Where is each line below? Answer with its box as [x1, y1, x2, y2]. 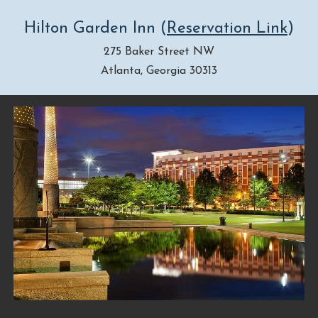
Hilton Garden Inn [24, 21, 155, 37]
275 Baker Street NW [104, 46, 214, 57]
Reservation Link [167, 21, 287, 37]
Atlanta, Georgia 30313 [101, 65, 217, 77]
